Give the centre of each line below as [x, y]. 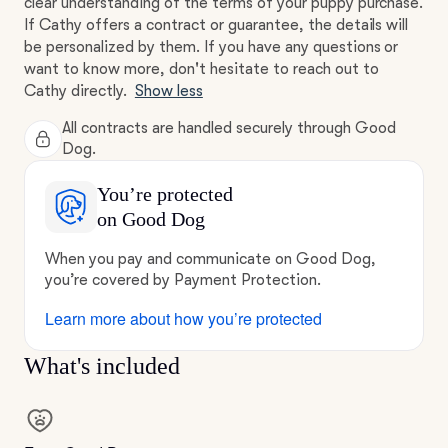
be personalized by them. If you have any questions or [211, 47]
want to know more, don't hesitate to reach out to [201, 69]
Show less [168, 91]
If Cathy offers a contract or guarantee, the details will [216, 25]
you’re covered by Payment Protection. [183, 280]
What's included [102, 366]
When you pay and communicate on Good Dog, [210, 259]
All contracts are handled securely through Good [229, 128]
